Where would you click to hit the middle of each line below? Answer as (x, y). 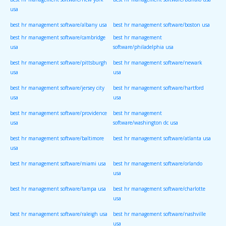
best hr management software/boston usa (161, 25)
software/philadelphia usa (143, 49)
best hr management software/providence (59, 113)
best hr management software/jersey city (57, 88)
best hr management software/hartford (158, 88)
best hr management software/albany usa (59, 25)
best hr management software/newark (158, 63)
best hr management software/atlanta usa (162, 138)
